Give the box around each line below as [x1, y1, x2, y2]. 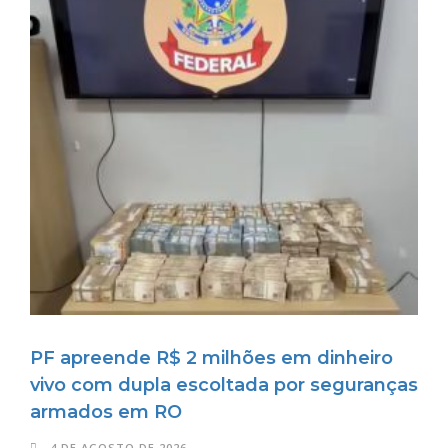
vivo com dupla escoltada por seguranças [30, 373, 418, 396]
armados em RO [30, 400, 182, 423]
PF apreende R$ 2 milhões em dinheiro [30, 346, 393, 369]
